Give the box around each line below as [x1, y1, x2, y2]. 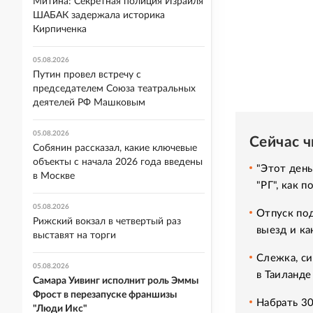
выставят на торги [33, 231, 116, 240]
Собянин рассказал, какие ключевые [33, 143, 197, 153]
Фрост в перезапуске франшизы [33, 290, 177, 300]
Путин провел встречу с [33, 70, 141, 80]
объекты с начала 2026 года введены [33, 157, 203, 167]
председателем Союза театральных [33, 84, 196, 94]
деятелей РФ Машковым [33, 98, 145, 108]
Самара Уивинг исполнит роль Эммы [33, 276, 198, 286]
